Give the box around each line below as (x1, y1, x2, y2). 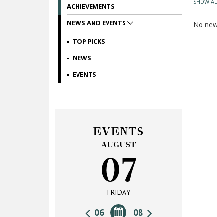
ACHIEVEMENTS (67, 2, 115, 11)
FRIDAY (107, 187, 130, 197)
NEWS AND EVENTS (67, 18, 127, 27)
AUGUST (100, 140, 137, 149)
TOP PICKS (73, 37, 105, 46)
